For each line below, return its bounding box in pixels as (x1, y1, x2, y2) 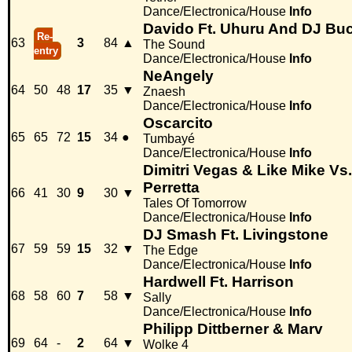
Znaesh (143, 85, 185, 99)
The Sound (143, 38, 205, 52)
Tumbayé (143, 132, 195, 146)
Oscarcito (143, 115, 213, 132)
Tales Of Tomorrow (143, 196, 247, 211)
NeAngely (143, 68, 214, 85)
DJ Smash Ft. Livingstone (143, 226, 328, 244)
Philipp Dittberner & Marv (143, 321, 323, 338)
